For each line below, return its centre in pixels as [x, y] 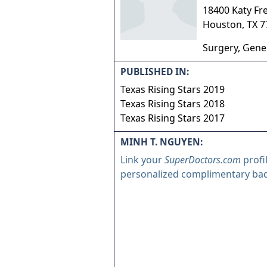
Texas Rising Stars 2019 [173, 89]
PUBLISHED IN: [155, 72]
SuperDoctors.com [203, 160]
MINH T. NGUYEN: [162, 142]
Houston [222, 24]
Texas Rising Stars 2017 [173, 118]
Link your [142, 160]
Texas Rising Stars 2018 [173, 104]
